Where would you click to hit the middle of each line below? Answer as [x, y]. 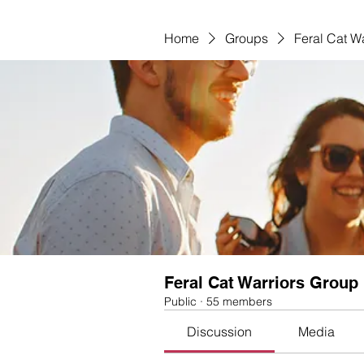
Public [180, 301]
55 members [239, 301]
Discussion [220, 331]
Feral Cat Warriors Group [261, 283]
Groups [247, 38]
